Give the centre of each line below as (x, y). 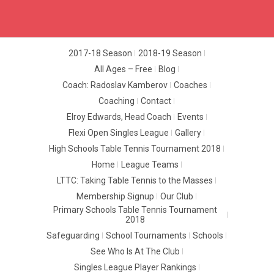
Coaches (191, 85)
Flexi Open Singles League (119, 133)
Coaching (117, 101)
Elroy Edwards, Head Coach (119, 117)
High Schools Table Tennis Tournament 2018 (135, 149)
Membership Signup (115, 197)
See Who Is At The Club (135, 252)
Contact (156, 101)
